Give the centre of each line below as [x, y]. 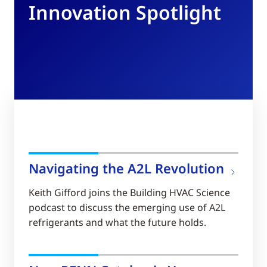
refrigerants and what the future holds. [117, 223]
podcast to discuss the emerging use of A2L [127, 208]
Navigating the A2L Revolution [126, 168]
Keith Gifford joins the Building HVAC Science [129, 193]
